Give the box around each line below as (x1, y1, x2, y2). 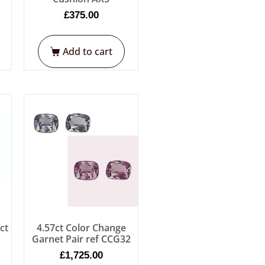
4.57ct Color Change (36, 221, 126, 235)
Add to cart (62, 45, 112, 59)
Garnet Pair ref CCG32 (31, 232, 131, 246)
